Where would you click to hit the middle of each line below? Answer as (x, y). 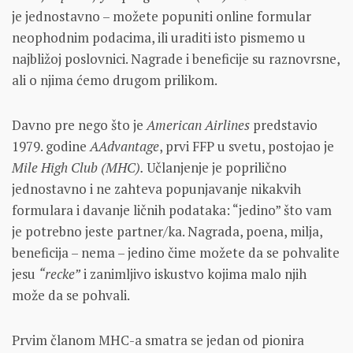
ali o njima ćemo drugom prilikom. (115, 80)
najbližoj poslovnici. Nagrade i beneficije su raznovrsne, (176, 58)
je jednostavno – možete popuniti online (133, 16)
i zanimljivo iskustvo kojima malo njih (193, 273)
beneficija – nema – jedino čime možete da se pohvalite (176, 252)
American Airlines (200, 124)
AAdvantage (124, 146)
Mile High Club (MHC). (79, 167)
